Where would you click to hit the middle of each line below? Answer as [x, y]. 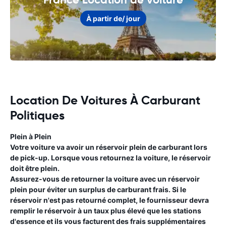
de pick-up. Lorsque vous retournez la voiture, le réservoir [110, 158]
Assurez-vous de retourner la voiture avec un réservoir [105, 179]
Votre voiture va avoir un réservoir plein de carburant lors [109, 147]
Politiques [37, 116]
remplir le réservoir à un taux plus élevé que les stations [106, 211]
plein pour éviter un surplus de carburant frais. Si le [98, 189]
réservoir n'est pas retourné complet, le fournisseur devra [109, 200]
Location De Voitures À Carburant [105, 100]
